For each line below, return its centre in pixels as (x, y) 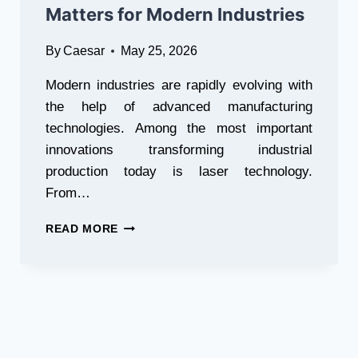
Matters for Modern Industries (175, 14)
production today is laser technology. (179, 171)
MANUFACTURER (168, 326)
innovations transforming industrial (179, 150)
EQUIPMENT (153, 309)
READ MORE (82, 229)
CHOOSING (150, 242)
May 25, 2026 (159, 51)
